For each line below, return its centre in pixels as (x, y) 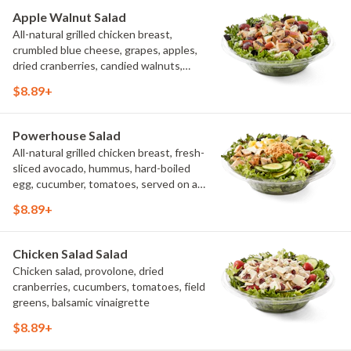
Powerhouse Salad (67, 135)
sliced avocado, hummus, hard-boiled (101, 168)
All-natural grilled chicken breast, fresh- (109, 152)
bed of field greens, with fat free (91, 199)
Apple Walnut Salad (69, 17)
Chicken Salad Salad (70, 253)
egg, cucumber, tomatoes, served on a (105, 184)
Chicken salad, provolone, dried (88, 271)
